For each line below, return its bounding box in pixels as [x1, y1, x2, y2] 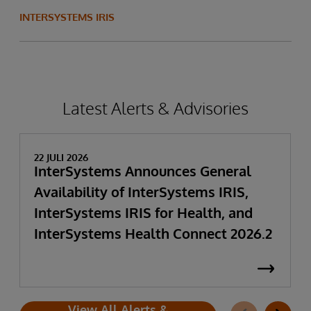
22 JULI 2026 [34, 151, 88, 163]
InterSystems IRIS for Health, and [34, 203, 253, 221]
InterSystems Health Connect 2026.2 [34, 224, 272, 242]
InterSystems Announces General [34, 162, 251, 180]
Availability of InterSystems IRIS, [34, 183, 249, 201]
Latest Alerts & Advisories [62, 97, 249, 119]
